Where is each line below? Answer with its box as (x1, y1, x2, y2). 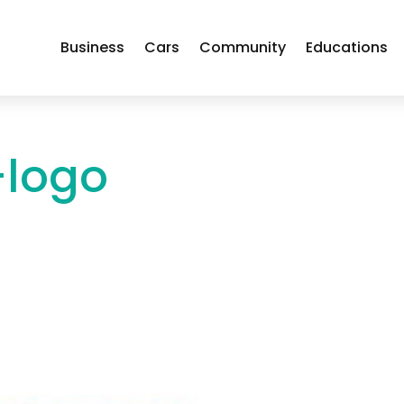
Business (60, 37, 124, 58)
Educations (305, 37, 388, 58)
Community (198, 37, 286, 58)
